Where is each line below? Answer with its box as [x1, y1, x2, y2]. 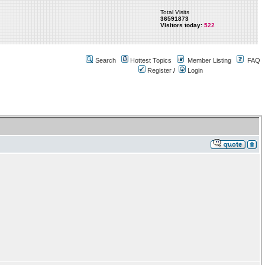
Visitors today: [160, 22, 203, 28]
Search [95, 57, 116, 64]
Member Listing [188, 57, 231, 64]
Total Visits [160, 9, 190, 15]
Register [146, 67, 172, 74]
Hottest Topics [130, 57, 172, 64]
